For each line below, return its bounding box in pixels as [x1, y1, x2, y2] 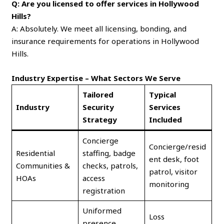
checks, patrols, [82, 160, 138, 170]
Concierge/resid [148, 141, 206, 151]
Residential [15, 147, 55, 158]
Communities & [15, 160, 70, 170]
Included [148, 114, 182, 124]
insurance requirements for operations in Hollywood [11, 35, 199, 46]
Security [82, 101, 114, 112]
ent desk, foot [148, 153, 199, 164]
